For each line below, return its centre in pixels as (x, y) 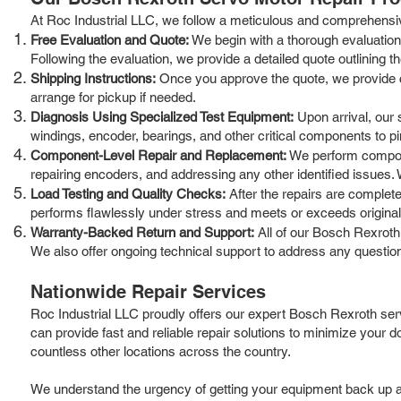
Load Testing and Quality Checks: (128, 193)
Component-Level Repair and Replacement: (158, 155)
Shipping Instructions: (93, 78)
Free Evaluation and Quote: (110, 39)
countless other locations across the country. (161, 351)
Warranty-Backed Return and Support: (142, 232)
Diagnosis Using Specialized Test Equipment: (162, 116)
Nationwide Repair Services (148, 291)
